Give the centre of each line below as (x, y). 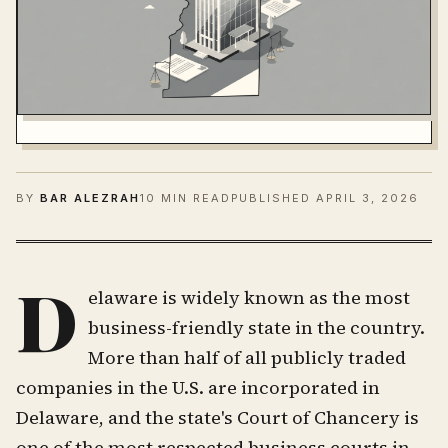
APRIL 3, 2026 (368, 197)
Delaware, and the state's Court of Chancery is (217, 417)
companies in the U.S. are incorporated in (198, 387)
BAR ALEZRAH (89, 197)
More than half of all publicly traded (247, 357)
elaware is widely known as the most (249, 297)
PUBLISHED (273, 197)
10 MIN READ (185, 197)
